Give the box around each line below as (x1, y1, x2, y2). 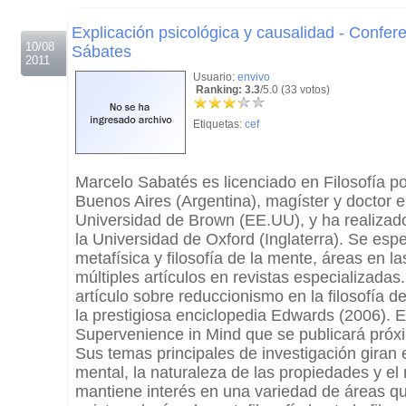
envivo (237, 71, 270, 83)
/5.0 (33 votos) (260, 83, 330, 96)
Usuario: (193, 71, 237, 83)
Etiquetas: (193, 118, 245, 130)
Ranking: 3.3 (193, 83, 260, 96)
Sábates (72, 43, 131, 61)
